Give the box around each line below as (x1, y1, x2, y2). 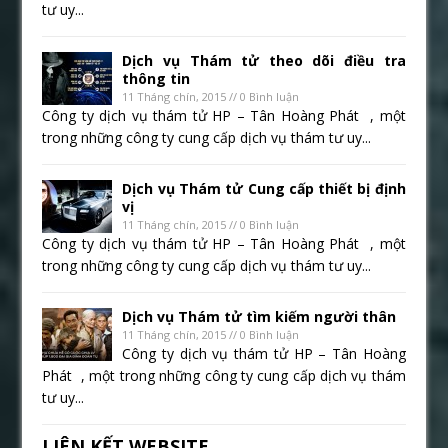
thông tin (122, 68, 191, 88)
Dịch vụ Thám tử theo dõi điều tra (122, 50, 406, 70)
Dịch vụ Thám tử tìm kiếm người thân (122, 306, 397, 326)
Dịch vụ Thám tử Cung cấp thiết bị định (122, 178, 406, 198)
